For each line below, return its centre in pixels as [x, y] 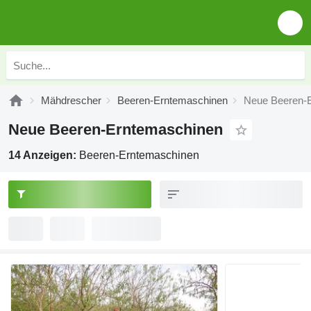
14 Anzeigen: [44, 155]
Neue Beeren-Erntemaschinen [116, 129]
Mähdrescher [71, 100]
